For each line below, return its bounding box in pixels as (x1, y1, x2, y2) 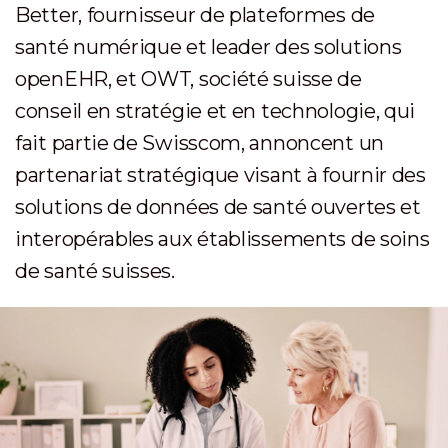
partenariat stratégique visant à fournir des (15, 163, 426, 187)
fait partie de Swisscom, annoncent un (15, 131, 384, 155)
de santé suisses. (15, 259, 175, 283)
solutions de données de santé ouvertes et (15, 195, 421, 219)
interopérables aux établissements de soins (15, 227, 430, 251)
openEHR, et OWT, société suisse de (15, 67, 362, 91)
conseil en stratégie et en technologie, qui (15, 99, 416, 123)
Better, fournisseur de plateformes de (15, 3, 375, 27)
